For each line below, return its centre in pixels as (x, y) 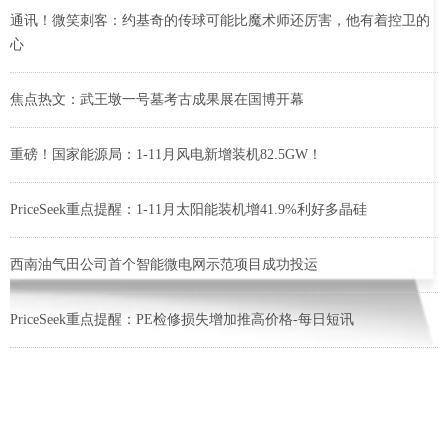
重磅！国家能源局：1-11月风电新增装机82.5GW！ (166, 155)
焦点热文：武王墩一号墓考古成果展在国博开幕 (157, 100)
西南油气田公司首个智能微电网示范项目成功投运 (164, 265)
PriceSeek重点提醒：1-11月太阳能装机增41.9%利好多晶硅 (188, 210)
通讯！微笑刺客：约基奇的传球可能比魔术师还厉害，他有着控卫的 (220, 21)
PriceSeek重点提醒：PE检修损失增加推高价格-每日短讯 (182, 320)
